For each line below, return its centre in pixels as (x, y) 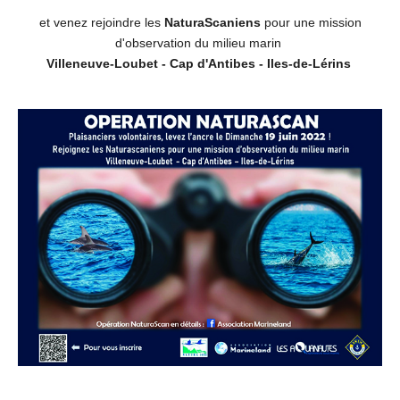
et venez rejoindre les (101, 22)
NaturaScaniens (212, 22)
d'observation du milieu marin (200, 42)
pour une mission (311, 22)
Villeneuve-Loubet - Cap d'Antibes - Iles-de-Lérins (200, 63)
